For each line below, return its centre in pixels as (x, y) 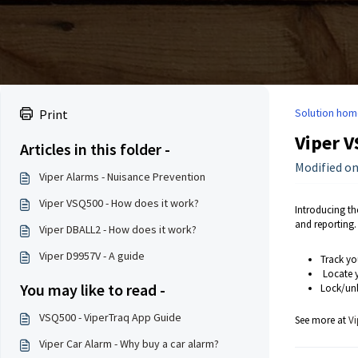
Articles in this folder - (95, 149)
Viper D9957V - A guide (92, 256)
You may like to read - (93, 290)
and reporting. (325, 224)
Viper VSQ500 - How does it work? (119, 203)
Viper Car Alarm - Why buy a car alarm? (129, 344)
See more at (321, 320)
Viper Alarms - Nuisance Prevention (122, 177)
